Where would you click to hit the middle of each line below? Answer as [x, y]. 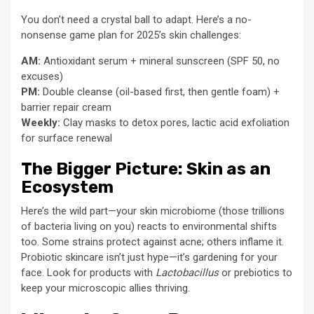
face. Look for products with [88, 272]
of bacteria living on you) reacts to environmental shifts [149, 226]
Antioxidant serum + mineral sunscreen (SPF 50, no [160, 61]
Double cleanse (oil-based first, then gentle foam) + [160, 91]
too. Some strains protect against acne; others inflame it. [152, 241]
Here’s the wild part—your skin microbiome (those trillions [153, 211]
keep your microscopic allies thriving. [105, 288]
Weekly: [41, 122]
